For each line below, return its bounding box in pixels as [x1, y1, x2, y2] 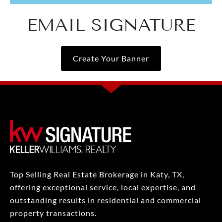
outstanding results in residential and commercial [10, 195, 201, 205]
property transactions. [10, 208, 97, 218]
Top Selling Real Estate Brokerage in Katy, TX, [10, 169, 184, 179]
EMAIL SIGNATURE [26, 14, 196, 35]
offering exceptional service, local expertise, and [10, 182, 196, 192]
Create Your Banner [73, 53, 149, 63]
